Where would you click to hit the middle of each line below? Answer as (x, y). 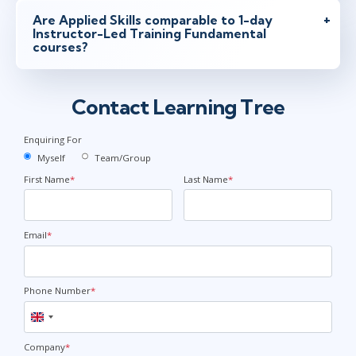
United (52, 319)
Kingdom (57, 332)
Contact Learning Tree (178, 107)
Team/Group (123, 158)
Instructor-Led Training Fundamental (149, 33)
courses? (60, 46)
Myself (51, 158)
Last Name (205, 179)
